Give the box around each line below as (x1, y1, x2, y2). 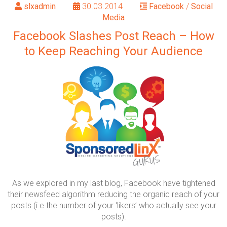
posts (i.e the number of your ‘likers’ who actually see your (11, 201, 216, 210)
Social (191, 2, 213, 11)
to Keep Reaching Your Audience (24, 44, 203, 58)
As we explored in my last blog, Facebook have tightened (12, 178, 215, 188)
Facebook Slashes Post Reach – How (13, 29, 214, 43)
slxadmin (23, 2, 56, 11)
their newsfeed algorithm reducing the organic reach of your (8, 190, 219, 199)
